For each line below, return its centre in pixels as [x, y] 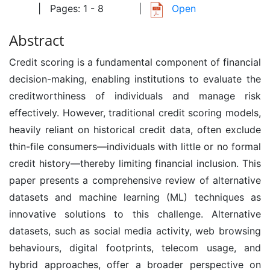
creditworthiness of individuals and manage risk [135, 96]
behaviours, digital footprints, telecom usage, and [135, 247]
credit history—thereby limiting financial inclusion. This [135, 163]
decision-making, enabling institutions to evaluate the [135, 79]
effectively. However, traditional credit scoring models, [135, 112]
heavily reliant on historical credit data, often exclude [135, 129]
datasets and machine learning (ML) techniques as [135, 197]
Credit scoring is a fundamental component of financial [135, 62]
